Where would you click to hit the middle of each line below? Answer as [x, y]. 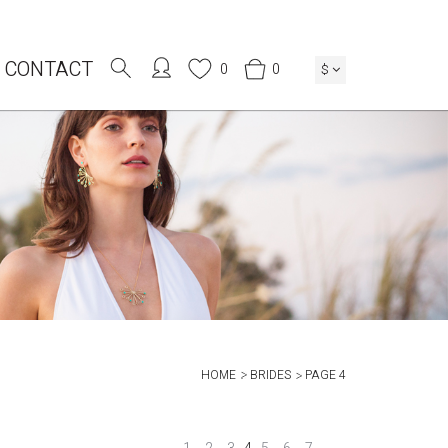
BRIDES [270, 375]
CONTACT [48, 69]
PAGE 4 [325, 375]
